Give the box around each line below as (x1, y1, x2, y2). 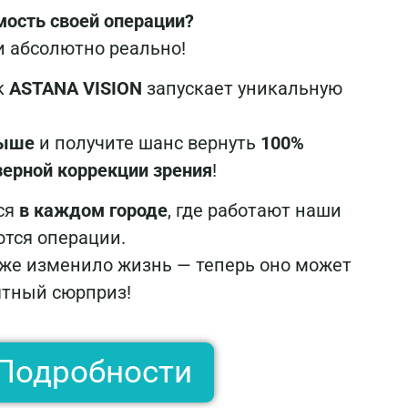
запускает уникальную (142, 76, 342, 99)
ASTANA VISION (9, 76, 142, 99)
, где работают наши (168, 199, 342, 222)
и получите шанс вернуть (35, 131, 260, 154)
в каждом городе (19, 199, 168, 222)
